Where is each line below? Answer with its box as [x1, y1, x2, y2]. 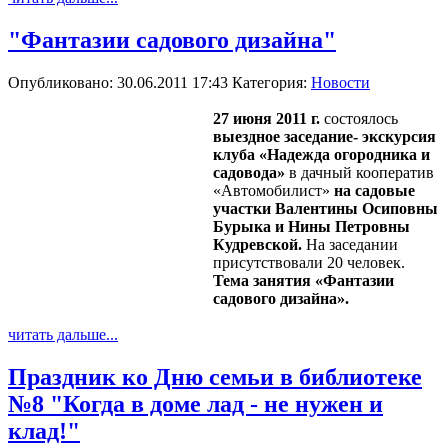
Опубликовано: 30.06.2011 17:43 [8, 73, 232, 91]
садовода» [213, 163, 289, 181]
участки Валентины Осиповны [213, 199, 438, 217]
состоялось [320, 109, 398, 127]
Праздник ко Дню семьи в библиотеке [8, 363, 422, 390]
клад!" [8, 417, 80, 444]
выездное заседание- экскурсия [213, 127, 436, 145]
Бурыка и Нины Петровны [213, 217, 410, 235]
